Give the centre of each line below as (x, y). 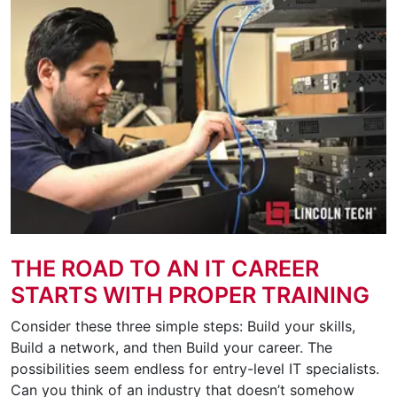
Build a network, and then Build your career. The (171, 347)
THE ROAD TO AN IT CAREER (165, 268)
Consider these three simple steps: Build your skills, (183, 326)
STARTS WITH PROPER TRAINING (190, 295)
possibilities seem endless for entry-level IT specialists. (197, 368)
